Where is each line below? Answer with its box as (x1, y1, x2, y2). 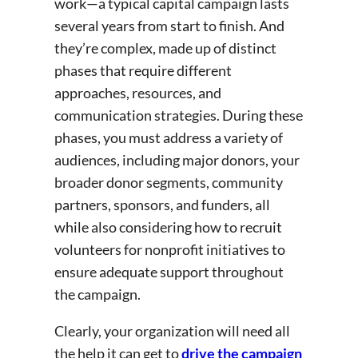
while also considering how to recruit (54, 218, 282, 237)
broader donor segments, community (54, 173, 283, 192)
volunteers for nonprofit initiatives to (54, 241, 285, 259)
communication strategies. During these (54, 106, 303, 125)
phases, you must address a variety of (54, 129, 283, 147)
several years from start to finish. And (54, 17, 284, 35)
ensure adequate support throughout (54, 263, 284, 281)
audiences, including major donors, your (54, 151, 300, 169)
